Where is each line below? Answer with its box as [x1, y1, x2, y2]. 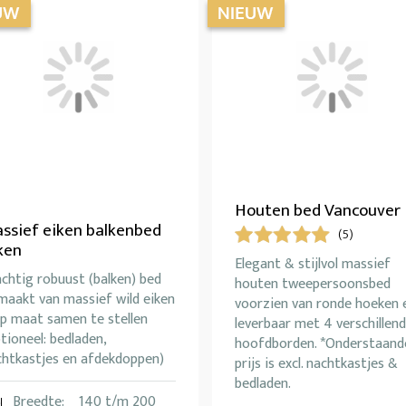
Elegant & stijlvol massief [235, 252, 391, 277]
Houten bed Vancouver [235, 197, 401, 226]
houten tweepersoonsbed [235, 272, 391, 297]
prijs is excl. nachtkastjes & [235, 352, 398, 377]
